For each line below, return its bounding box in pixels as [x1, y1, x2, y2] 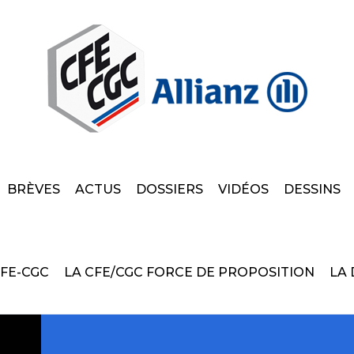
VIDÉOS [218, 182, 269, 197]
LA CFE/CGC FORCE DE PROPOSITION [64, 265, 314, 280]
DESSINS [284, 182, 341, 197]
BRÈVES [7, 182, 60, 197]
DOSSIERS [136, 182, 203, 197]
